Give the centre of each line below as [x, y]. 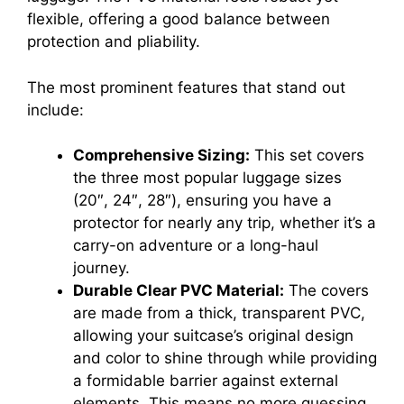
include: [55, 110]
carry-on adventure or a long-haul [196, 246]
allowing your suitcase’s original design [213, 336]
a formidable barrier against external [206, 381]
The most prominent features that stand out [186, 87]
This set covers [307, 156]
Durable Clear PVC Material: [179, 291]
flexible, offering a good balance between [179, 19]
